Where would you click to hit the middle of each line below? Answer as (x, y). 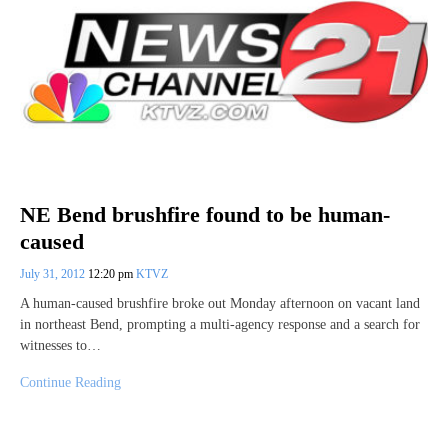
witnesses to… (60, 345)
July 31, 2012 (54, 273)
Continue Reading (70, 382)
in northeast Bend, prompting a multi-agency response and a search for (220, 324)
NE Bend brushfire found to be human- (205, 215)
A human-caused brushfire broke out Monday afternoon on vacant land (220, 303)
